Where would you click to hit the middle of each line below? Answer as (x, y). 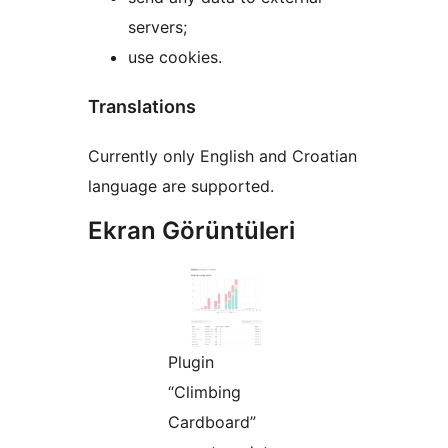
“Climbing (204, 391)
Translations (142, 106)
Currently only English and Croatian (222, 155)
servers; (157, 26)
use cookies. (175, 56)
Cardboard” (212, 421)
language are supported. (181, 185)
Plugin (191, 361)
